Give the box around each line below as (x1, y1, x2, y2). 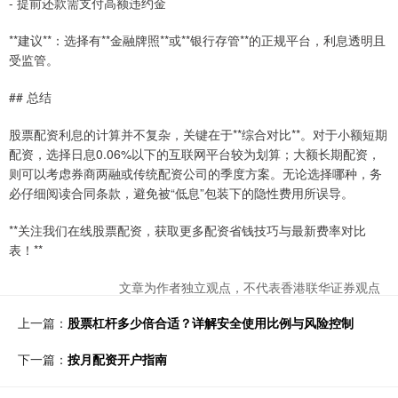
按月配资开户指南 (68, 350, 167, 369)
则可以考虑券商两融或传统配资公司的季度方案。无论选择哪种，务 (9, 164, 382, 183)
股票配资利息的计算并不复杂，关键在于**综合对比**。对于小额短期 (9, 125, 387, 144)
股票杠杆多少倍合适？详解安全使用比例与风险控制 (68, 314, 354, 332)
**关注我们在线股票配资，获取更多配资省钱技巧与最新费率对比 (9, 221, 366, 240)
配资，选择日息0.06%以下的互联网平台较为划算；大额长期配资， (9, 145, 380, 163)
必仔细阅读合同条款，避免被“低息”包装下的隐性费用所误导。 (9, 184, 354, 203)
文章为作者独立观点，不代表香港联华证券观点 (119, 278, 380, 297)
